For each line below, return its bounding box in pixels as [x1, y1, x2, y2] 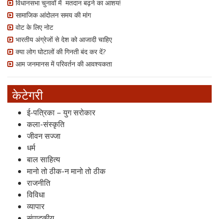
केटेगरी [12, 86, 43, 103]
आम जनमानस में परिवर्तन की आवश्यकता [16, 59, 112, 68]
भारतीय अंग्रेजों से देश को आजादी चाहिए [16, 34, 112, 44]
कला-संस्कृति [27, 118, 65, 130]
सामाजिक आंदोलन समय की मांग [16, 10, 91, 20]
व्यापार [27, 200, 44, 212]
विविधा [27, 189, 45, 200]
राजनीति [27, 177, 50, 188]
